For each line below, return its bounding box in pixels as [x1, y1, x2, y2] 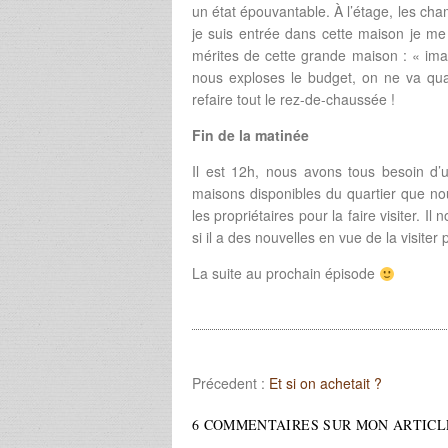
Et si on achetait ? [269, 373, 382, 394]
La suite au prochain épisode [192, 263, 379, 284]
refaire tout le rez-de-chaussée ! [192, 89, 395, 110]
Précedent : [192, 373, 269, 394]
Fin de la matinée [192, 125, 309, 146]
